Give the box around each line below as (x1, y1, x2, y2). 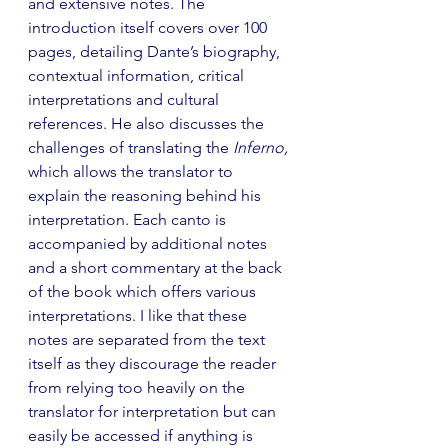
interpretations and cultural (28, 89, 223, 109)
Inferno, (233, 137, 292, 157)
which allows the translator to (28, 161, 237, 181)
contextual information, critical (28, 65, 248, 85)
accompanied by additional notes (28, 233, 271, 253)
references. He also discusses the (28, 113, 268, 133)
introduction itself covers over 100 (28, 17, 271, 37)
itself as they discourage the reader (28, 353, 280, 373)
